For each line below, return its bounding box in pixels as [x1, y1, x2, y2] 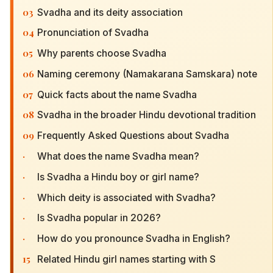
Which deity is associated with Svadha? [37, 191, 216, 204]
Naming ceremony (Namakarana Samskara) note [37, 68, 257, 80]
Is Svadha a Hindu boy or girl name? [37, 171, 199, 183]
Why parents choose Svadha [37, 48, 166, 60]
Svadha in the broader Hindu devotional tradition [37, 109, 256, 121]
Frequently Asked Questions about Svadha [37, 130, 229, 142]
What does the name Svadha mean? [37, 151, 199, 162]
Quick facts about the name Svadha [37, 88, 197, 101]
